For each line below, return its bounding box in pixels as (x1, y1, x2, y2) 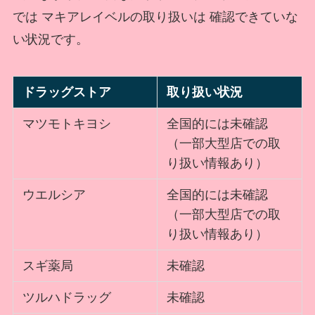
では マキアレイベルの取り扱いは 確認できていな (12, 9, 298, 24)
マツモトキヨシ (22, 116, 112, 131)
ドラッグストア (22, 84, 112, 99)
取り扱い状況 (167, 84, 243, 99)
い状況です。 (12, 32, 89, 46)
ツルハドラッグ (22, 290, 112, 304)
